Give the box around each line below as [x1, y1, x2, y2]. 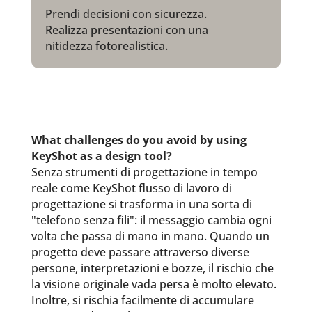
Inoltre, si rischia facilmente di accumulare [31, 292, 254, 308]
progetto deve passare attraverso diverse [31, 244, 249, 260]
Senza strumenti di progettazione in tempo [31, 164, 258, 180]
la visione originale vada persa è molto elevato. [31, 276, 276, 292]
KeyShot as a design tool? [31, 148, 172, 164]
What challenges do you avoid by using [31, 132, 247, 148]
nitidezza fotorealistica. [45, 38, 168, 54]
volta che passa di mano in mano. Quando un [31, 228, 270, 244]
